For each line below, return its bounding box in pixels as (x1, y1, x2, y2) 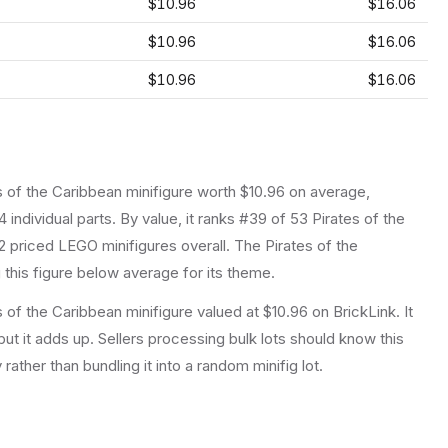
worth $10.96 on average (193, 182, 366, 201)
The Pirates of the (230, 236, 358, 255)
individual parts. (7, 209, 116, 228)
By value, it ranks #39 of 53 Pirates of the (116, 209, 405, 228)
